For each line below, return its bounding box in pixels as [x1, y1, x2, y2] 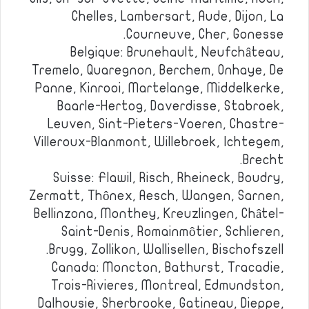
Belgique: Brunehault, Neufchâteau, [70, 46, 284, 59]
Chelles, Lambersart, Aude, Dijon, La [72, 10, 284, 23]
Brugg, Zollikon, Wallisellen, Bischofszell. [49, 243, 284, 257]
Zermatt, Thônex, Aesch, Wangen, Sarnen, [29, 189, 284, 203]
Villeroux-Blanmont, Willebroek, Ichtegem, [33, 135, 284, 149]
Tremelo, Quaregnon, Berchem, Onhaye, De [32, 63, 284, 77]
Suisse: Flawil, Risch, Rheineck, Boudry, [53, 171, 284, 185]
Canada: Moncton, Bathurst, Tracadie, [52, 261, 284, 275]
